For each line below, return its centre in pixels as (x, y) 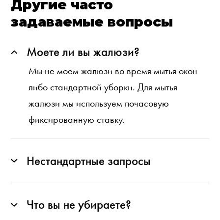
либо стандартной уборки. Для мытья (103, 87)
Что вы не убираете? (79, 205)
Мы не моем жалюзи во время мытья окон (113, 70)
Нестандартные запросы (88, 161)
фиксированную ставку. (77, 119)
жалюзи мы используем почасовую (99, 103)
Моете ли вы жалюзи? (83, 52)
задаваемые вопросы (92, 22)
